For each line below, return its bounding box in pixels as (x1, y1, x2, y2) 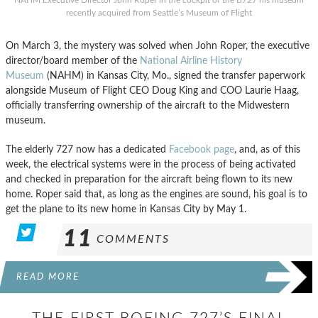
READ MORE (16, 273, 79, 282)
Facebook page (169, 144, 234, 155)
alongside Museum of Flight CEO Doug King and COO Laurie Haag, (6, 85, 299, 97)
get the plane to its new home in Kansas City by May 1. (6, 204, 246, 215)
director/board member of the (6, 55, 140, 67)
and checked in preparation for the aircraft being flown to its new (6, 174, 292, 185)
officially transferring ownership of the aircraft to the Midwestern (6, 100, 290, 111)
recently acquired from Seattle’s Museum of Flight (66, 9, 252, 18)
